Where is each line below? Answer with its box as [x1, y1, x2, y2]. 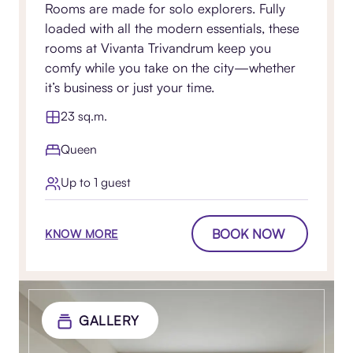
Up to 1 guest [61, 174, 132, 191]
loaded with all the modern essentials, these [45, 19, 300, 36]
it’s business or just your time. [45, 78, 215, 95]
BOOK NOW [211, 225, 284, 243]
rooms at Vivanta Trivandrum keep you [45, 39, 272, 56]
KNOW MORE [45, 226, 118, 240]
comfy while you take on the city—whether [45, 58, 296, 76]
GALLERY [79, 312, 139, 329]
